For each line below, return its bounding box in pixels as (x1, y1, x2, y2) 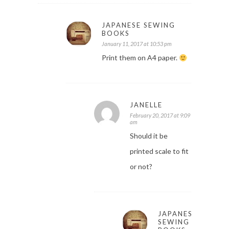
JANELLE (130, 101, 163, 109)
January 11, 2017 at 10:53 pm (102, 40, 172, 48)
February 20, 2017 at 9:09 (130, 112, 190, 119)
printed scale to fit (130, 147, 189, 156)
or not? (130, 162, 152, 171)
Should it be (130, 131, 168, 141)
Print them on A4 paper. (102, 53, 179, 62)
